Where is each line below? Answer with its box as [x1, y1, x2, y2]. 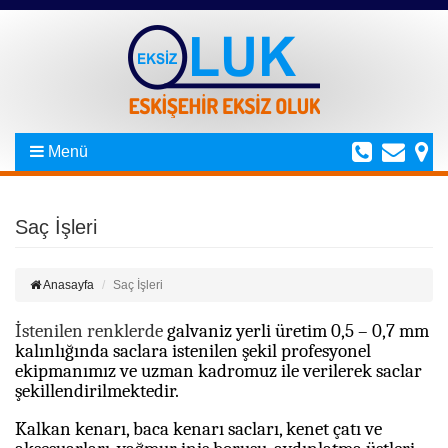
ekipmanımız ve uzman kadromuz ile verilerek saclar [15, 360, 422, 382]
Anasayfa [41, 278, 94, 292]
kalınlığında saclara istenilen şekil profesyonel [15, 340, 371, 362]
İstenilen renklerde [15, 320, 167, 342]
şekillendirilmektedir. [15, 380, 179, 402]
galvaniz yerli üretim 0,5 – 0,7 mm [167, 320, 429, 342]
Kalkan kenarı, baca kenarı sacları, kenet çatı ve [15, 418, 382, 440]
